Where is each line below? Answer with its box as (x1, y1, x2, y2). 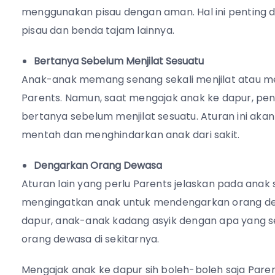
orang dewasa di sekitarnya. (21, 232, 162, 247)
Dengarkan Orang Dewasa (34, 158, 162, 173)
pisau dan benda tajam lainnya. (21, 23, 177, 38)
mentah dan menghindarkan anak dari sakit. (21, 128, 240, 142)
